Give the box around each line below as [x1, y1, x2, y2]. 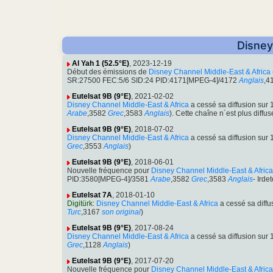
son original [102, 208, 141, 217]
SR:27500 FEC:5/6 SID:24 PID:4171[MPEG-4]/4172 [67, 76, 237, 85]
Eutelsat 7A [72, 191, 112, 200]
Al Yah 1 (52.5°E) [72, 59, 129, 68]
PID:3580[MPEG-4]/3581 [67, 175, 149, 184]
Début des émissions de [67, 68, 149, 77]
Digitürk [67, 199, 93, 208]
